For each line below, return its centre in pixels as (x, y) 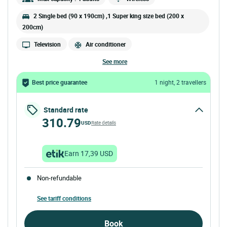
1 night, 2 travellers (180, 82)
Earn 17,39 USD (89, 154)
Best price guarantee (59, 82)
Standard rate (66, 110)
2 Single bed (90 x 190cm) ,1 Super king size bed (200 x (109, 15)
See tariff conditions (64, 198)
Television (48, 44)
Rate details (104, 123)
